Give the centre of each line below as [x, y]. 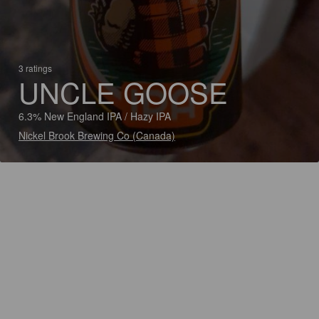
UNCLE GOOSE [123, 91]
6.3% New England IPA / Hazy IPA [95, 116]
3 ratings [35, 68]
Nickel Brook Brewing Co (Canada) [97, 135]
